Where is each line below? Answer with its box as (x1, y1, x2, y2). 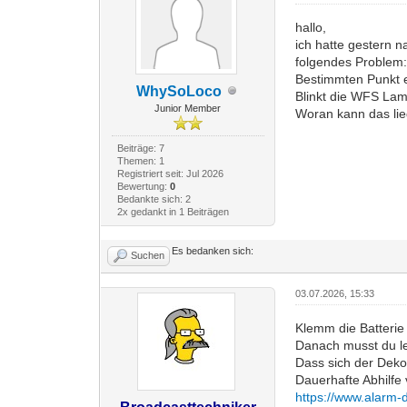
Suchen (131, 249, 165, 261)
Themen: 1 (116, 154, 164, 166)
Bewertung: (116, 180, 170, 192)
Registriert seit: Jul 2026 (116, 167, 223, 179)
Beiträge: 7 (116, 142, 164, 154)
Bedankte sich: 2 (116, 193, 191, 204)
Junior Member (154, 102, 222, 114)
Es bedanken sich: (172, 244, 254, 256)
